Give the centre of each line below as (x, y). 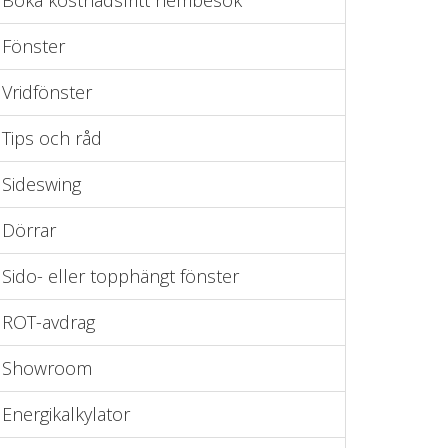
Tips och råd (52, 138)
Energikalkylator (66, 414)
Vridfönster (47, 92)
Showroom (47, 368)
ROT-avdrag (48, 322)
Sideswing (41, 184)
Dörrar (29, 230)
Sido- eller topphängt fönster (120, 276)
